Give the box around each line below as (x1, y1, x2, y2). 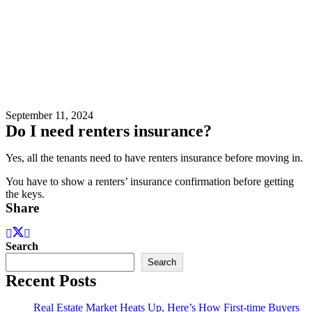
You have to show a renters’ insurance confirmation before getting (6, 175, 294, 188)
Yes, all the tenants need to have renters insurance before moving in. (6, 152, 303, 164)
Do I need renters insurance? (6, 122, 212, 141)
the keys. (6, 188, 45, 201)
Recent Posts (6, 272, 96, 290)
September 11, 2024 (6, 109, 93, 122)
